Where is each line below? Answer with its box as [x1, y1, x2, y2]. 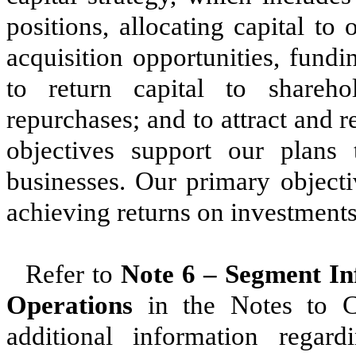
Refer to [25, 260, 121, 289]
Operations [6, 291, 133, 320]
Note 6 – [121, 260, 217, 289]
